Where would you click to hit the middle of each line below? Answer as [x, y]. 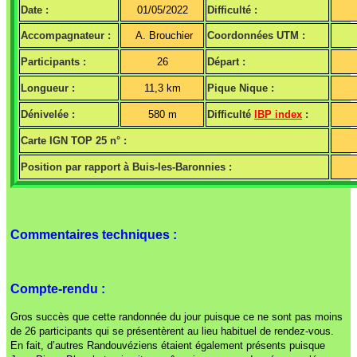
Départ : [226, 62]
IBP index [278, 115]
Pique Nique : [241, 88]
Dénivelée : [48, 115]
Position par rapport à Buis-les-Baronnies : [126, 167]
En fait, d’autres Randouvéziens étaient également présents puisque [168, 346]
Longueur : [48, 88]
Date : [35, 10]
